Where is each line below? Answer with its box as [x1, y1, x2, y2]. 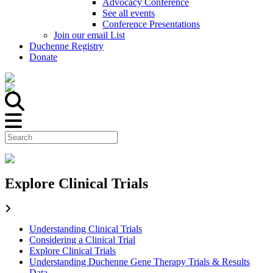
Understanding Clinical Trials [29, 223, 142, 234]
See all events [102, 8, 155, 18]
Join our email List [54, 30, 125, 40]
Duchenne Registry [29, 41, 104, 51]
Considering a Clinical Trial [29, 234, 135, 245]
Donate [29, 52, 57, 62]
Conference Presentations [102, 19, 200, 29]
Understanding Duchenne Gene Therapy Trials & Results [29, 256, 250, 267]
